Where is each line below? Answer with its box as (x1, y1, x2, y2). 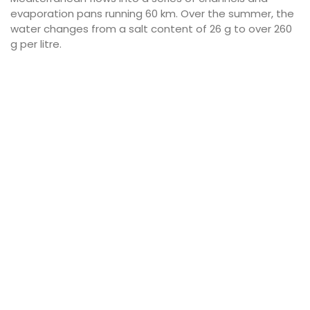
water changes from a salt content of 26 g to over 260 (10, 21, 292, 36)
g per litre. (10, 36, 62, 51)
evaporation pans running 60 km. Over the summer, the (10, 6, 294, 21)
